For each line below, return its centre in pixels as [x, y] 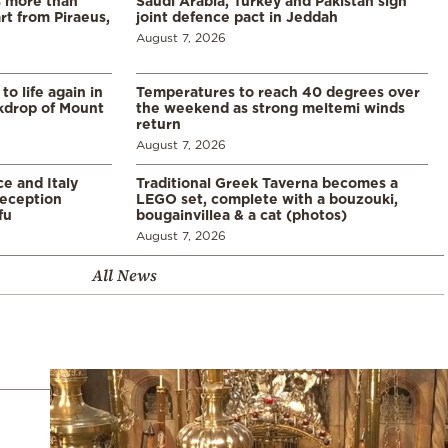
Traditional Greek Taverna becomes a [267, 182]
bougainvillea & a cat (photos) [241, 214]
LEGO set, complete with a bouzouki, [267, 198]
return [158, 123]
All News [124, 274]
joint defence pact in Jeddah [237, 16]
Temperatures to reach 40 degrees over [278, 91]
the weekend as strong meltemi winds [270, 107]
